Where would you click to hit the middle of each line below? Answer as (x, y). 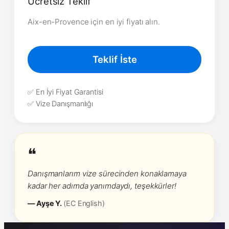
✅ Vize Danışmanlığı (61, 103)
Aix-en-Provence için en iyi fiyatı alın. (94, 21)
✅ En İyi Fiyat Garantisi (65, 91)
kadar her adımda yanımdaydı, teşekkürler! (102, 186)
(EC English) (84, 203)
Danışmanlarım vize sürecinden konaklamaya (107, 173)
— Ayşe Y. (45, 203)
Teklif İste (114, 59)
